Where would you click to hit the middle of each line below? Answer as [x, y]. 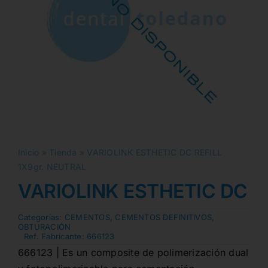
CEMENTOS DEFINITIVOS [164, 217]
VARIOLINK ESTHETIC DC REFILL [155, 153]
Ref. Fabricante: [55, 237]
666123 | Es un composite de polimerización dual [133, 253]
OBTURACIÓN [44, 227]
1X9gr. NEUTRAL [52, 167]
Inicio [28, 153]
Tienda [63, 153]
